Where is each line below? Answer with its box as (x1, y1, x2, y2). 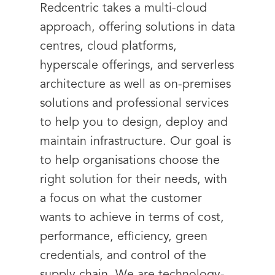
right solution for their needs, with (40, 174, 227, 186)
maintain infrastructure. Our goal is (40, 136, 231, 148)
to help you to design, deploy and (40, 117, 228, 129)
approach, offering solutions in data (40, 21, 235, 34)
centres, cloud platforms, (40, 41, 177, 53)
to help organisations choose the (40, 155, 220, 167)
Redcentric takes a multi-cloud (40, 2, 207, 15)
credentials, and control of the (40, 250, 206, 262)
